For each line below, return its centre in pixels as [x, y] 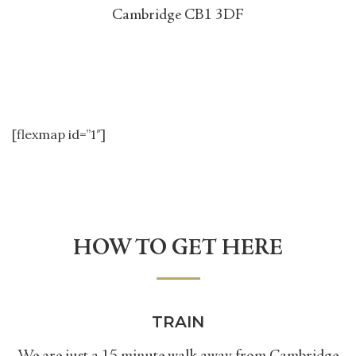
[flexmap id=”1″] [59, 134]
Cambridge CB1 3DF [178, 16]
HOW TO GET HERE [178, 250]
